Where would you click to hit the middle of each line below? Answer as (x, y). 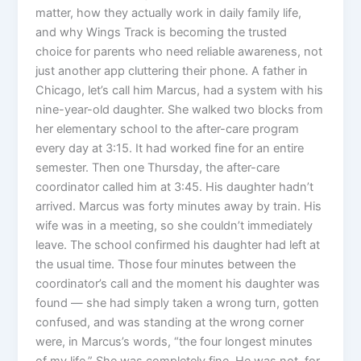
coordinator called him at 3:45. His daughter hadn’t (175, 187)
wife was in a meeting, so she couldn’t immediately (174, 226)
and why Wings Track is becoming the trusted (162, 33)
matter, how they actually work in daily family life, (169, 13)
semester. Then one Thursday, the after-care (158, 168)
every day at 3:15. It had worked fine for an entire (170, 149)
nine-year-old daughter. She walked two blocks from (180, 110)
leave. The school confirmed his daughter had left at (178, 245)
